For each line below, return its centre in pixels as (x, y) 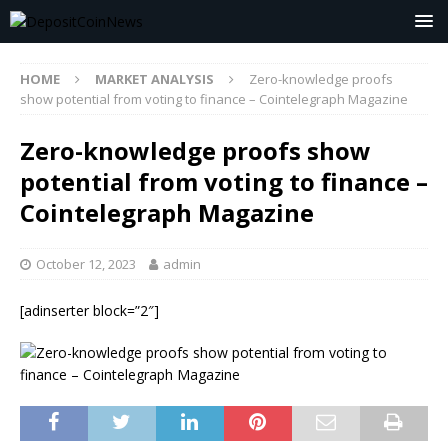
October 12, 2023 (86, 264)
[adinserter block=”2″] (89, 310)
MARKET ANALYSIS (154, 79)
